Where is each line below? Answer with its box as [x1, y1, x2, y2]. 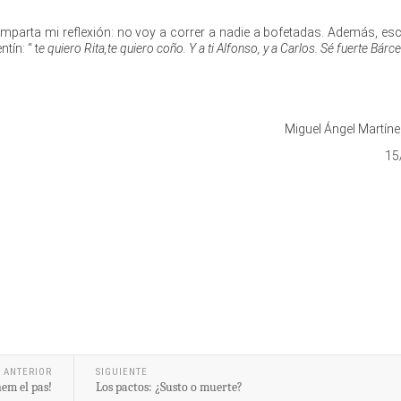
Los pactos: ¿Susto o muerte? [95, 379, 243, 395]
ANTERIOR [3, 365, 52, 378]
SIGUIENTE [95, 365, 148, 378]
